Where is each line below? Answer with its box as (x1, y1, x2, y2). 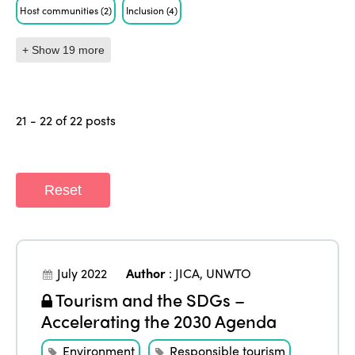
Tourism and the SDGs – (52, 286, 246, 312)
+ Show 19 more (22, 43, 105, 56)
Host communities (20, 2, 101, 17)
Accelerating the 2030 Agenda (41, 307, 277, 334)
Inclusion (126, 2, 167, 17)
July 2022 (57, 263, 108, 282)
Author (126, 263, 166, 282)
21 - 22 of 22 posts (16, 110, 116, 129)
